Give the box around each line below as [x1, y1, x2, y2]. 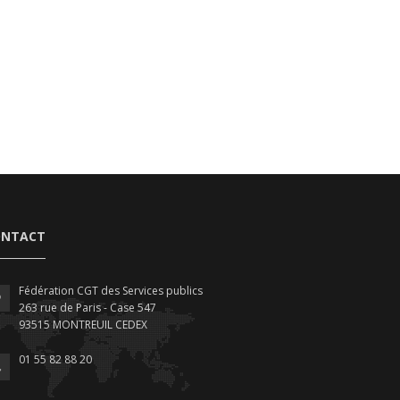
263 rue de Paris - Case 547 [19, 300, 156, 316]
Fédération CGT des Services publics [19, 283, 203, 299]
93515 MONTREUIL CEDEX [19, 317, 147, 333]
